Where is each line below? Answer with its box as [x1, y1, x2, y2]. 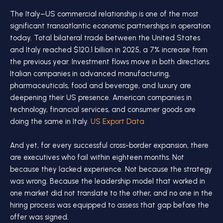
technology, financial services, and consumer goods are [10, 105, 196, 114]
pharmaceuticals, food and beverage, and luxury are [10, 81, 191, 90]
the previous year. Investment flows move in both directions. [10, 57, 211, 66]
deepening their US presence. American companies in [10, 93, 192, 102]
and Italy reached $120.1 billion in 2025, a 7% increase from [10, 45, 208, 54]
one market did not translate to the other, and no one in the [10, 189, 213, 198]
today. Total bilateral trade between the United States [10, 33, 200, 42]
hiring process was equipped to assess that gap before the [10, 201, 209, 210]
